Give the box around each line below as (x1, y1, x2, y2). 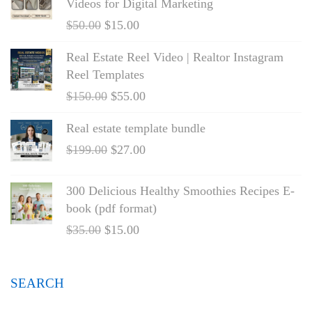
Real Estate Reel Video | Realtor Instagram (66, 50, 283, 65)
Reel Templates (66, 68, 144, 82)
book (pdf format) (66, 201, 157, 216)
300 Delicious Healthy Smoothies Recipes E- (66, 184, 295, 198)
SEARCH (10, 276, 64, 291)
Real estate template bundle (66, 121, 205, 136)
